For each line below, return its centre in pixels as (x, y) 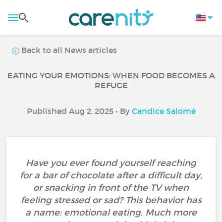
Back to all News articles (68, 50)
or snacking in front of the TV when (111, 188)
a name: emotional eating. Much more (111, 213)
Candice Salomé (164, 111)
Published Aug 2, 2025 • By (79, 111)
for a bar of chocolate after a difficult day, (111, 175)
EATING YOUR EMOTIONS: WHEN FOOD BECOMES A (111, 75)
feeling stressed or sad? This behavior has (111, 200)
